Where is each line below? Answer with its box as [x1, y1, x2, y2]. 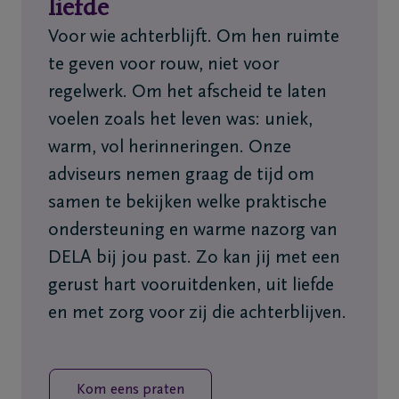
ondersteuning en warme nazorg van [48, 222, 338, 240]
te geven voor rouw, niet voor [48, 56, 279, 75]
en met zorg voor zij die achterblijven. [48, 305, 346, 323]
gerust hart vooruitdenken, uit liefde [48, 277, 334, 296]
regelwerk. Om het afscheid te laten [48, 84, 327, 102]
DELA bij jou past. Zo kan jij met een [48, 249, 340, 268]
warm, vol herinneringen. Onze [48, 139, 291, 158]
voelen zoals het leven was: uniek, [48, 111, 313, 130]
